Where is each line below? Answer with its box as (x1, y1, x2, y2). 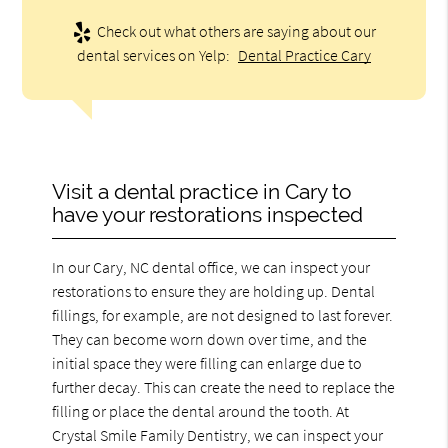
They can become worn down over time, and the (52, 328, 368, 349)
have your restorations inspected (52, 201, 364, 227)
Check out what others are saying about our (93, 21, 376, 42)
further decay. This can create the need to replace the (52, 376, 396, 397)
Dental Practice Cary (238, 45, 371, 66)
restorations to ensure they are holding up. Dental (52, 280, 376, 301)
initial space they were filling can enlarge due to (52, 352, 363, 373)
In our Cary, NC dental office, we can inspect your (52, 256, 371, 277)
